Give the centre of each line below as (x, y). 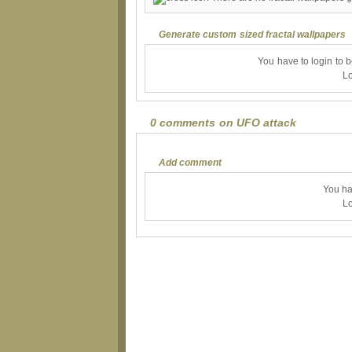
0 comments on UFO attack (224, 123)
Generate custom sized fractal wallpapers (253, 34)
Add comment (191, 162)
